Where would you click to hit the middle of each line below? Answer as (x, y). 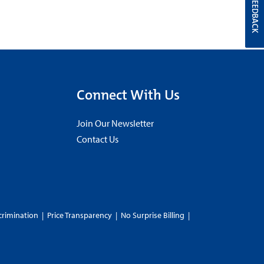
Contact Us (97, 139)
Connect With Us (128, 95)
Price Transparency (80, 215)
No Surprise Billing (153, 215)
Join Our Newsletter (115, 123)
